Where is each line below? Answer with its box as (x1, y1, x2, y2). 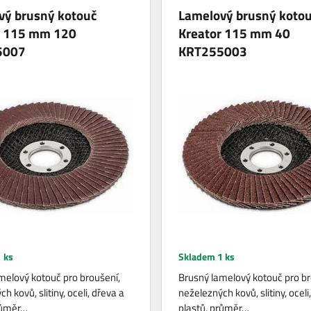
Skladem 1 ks (178, 249, 235, 264)
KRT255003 (178, 40, 247, 61)
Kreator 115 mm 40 (178, 22, 290, 43)
